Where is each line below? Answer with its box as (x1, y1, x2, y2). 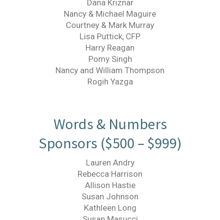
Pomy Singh (88, 54, 132, 64)
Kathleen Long (83, 203, 137, 213)
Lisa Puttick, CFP (80, 31, 140, 41)
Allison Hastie (84, 180, 136, 190)
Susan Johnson (82, 192, 138, 201)
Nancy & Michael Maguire (64, 9, 156, 19)
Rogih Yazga (87, 77, 133, 86)
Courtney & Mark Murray (66, 20, 154, 30)
